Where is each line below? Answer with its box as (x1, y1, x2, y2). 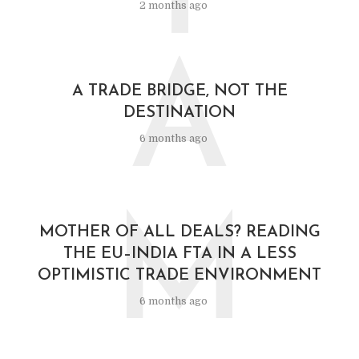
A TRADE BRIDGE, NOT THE (71, 83, 288, 100)
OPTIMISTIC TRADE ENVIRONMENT (38, 268, 321, 284)
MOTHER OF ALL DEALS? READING (38, 224, 321, 241)
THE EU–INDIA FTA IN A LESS (63, 246, 296, 263)
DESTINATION (123, 105, 236, 122)
